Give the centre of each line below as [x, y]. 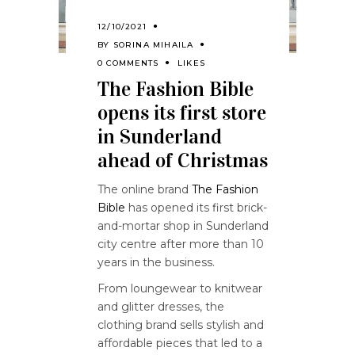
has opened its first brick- [196, 208]
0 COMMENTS [128, 63]
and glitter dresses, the [161, 307]
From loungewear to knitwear [180, 288]
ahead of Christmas [183, 160]
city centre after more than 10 [181, 244]
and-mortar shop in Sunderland [183, 226]
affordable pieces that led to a [180, 343]
